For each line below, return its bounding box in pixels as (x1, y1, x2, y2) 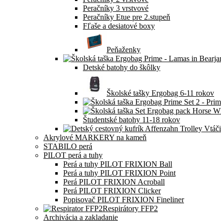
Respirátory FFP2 (103, 204, 158, 213)
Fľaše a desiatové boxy (83, 22, 155, 30)
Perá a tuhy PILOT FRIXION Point (63, 169, 176, 177)
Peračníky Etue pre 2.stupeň (83, 13, 170, 21)
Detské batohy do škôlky (83, 63, 160, 72)
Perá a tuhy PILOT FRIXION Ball (63, 160, 172, 168)
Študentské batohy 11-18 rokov (83, 115, 180, 124)
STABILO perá (43, 142, 92, 150)
